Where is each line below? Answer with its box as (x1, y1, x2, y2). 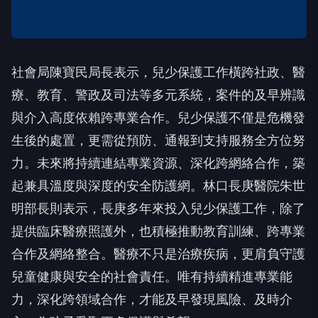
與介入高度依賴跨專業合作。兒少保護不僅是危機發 (11, 110, 305, 125)
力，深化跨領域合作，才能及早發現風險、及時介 (11, 292, 292, 307)
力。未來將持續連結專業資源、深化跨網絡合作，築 (11, 155, 305, 170)
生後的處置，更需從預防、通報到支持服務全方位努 (11, 133, 305, 148)
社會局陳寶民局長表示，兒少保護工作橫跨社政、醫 (11, 65, 305, 79)
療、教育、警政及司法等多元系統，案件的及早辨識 (11, 87, 305, 102)
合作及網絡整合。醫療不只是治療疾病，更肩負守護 (11, 246, 305, 261)
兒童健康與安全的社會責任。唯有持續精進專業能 (11, 269, 292, 284)
